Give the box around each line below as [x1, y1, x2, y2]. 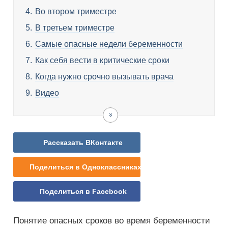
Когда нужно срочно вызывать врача [35, 72, 174, 81]
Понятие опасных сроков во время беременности [13, 216, 210, 225]
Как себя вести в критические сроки [35, 56, 169, 65]
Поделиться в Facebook [39, 187, 127, 195]
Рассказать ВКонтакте [43, 138, 123, 147]
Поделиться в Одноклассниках [30, 163, 141, 171]
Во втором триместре [35, 7, 117, 16]
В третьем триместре [35, 23, 115, 32]
